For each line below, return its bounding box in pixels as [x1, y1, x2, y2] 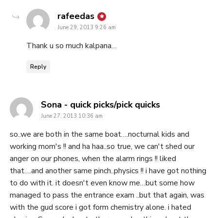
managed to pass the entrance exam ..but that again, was [10, 190, 204, 201]
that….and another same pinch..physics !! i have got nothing [10, 165, 206, 177]
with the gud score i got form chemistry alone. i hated [10, 202, 191, 213]
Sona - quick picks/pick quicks [41, 99, 160, 111]
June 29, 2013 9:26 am [57, 24, 116, 32]
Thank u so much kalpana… [26, 40, 117, 52]
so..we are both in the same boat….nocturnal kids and [10, 129, 189, 140]
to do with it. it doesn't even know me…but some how [10, 178, 195, 189]
